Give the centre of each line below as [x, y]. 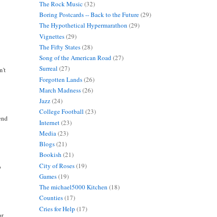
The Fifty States [60, 47]
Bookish [50, 155]
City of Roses [57, 165]
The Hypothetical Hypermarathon [83, 25]
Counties [51, 198]
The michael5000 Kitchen [73, 187]
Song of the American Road [75, 58]
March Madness [60, 90]
